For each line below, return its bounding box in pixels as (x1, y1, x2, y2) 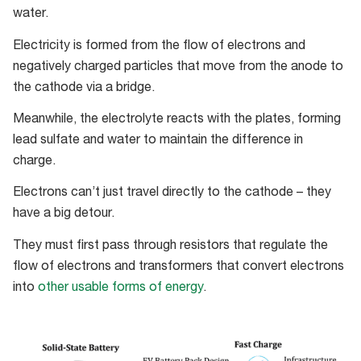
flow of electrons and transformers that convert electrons (13, 260, 344, 274)
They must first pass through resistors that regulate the (13, 239, 328, 253)
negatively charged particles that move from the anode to (13, 60, 343, 74)
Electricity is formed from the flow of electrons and (13, 39, 305, 53)
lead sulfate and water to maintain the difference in (13, 134, 303, 147)
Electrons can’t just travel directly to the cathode (13, 187, 297, 201)
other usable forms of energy (38, 281, 203, 295)
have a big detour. (13, 208, 114, 222)
